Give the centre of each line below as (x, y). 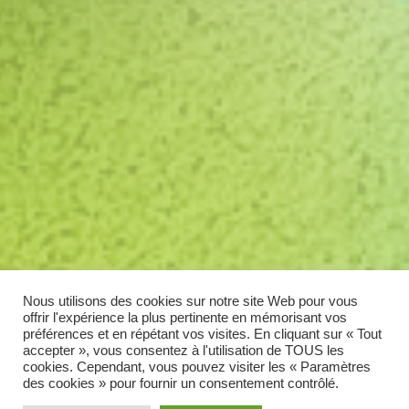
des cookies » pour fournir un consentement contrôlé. (181, 383)
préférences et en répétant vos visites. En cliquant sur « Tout (202, 334)
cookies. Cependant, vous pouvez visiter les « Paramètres (197, 367)
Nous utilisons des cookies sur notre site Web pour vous (190, 301)
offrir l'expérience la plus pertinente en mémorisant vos (185, 318)
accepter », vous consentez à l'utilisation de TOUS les (184, 351)
